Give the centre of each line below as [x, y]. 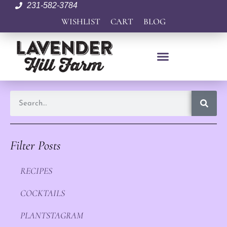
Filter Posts [35, 145]
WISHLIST [81, 22]
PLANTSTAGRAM [52, 215]
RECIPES [36, 171]
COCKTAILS [43, 193]
